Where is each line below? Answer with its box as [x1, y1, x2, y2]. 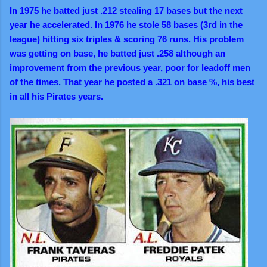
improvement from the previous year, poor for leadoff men [10, 62, 250, 73]
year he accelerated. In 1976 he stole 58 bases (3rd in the [10, 19, 243, 30]
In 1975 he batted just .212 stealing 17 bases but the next [10, 5, 243, 15]
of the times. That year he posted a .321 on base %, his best [10, 76, 254, 87]
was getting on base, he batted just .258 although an [10, 48, 225, 58]
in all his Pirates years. [10, 91, 103, 101]
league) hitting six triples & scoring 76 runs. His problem [10, 33, 244, 44]
